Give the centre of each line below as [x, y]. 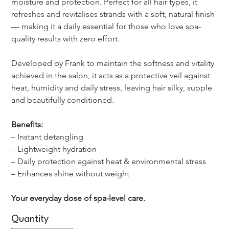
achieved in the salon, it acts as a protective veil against [112, 76]
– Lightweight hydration [54, 149]
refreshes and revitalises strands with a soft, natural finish [114, 14]
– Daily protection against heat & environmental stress [109, 162]
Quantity [30, 220]
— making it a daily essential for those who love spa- [106, 27]
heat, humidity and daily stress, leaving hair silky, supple [113, 88]
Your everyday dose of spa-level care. [78, 198]
